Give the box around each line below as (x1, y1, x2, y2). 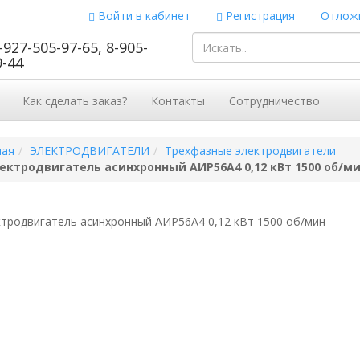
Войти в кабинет (95, 8, 190, 23)
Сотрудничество (229, 93, 320, 108)
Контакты (151, 93, 205, 108)
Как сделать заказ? (22, 93, 127, 108)
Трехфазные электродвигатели (164, 143, 336, 158)
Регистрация (223, 8, 295, 23)
